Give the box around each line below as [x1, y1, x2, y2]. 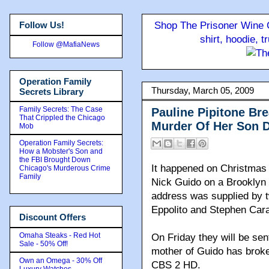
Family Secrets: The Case [19, 105, 103, 113]
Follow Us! [19, 20, 64, 30]
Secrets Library [19, 86, 83, 97]
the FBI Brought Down [19, 156, 91, 164]
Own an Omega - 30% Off [19, 256, 102, 265]
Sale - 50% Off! [19, 239, 68, 248]
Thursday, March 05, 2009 [151, 86, 254, 95]
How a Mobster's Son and [19, 147, 103, 156]
